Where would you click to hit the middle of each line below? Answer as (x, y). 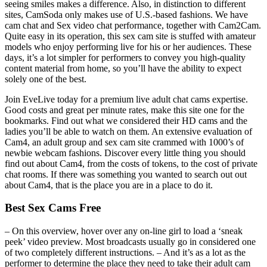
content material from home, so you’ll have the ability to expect (123, 68)
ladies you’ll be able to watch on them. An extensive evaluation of (128, 131)
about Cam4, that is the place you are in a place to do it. (109, 185)
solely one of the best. (46, 79)
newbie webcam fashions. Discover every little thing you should (125, 153)
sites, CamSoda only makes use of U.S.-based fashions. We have (126, 14)
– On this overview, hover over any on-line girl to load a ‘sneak (124, 231)
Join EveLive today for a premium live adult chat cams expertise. (126, 99)
